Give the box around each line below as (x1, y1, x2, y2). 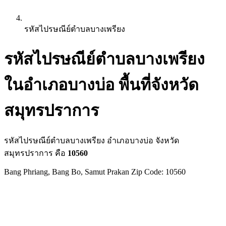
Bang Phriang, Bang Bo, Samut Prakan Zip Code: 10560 (4, 167, 186, 176)
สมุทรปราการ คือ (4, 148, 68, 157)
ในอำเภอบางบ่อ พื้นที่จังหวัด (4, 76, 199, 94)
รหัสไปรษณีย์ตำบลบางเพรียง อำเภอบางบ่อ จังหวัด (4, 136, 179, 145)
